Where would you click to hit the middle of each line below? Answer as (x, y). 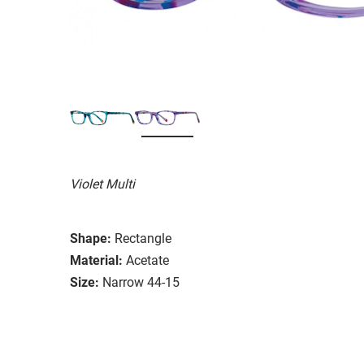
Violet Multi (102, 184)
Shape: (91, 238)
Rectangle (143, 238)
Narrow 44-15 (141, 282)
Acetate (147, 260)
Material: (96, 260)
